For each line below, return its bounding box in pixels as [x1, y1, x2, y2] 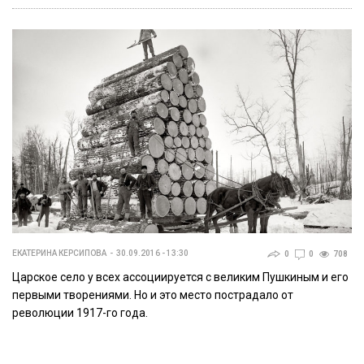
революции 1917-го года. [12, 305, 148, 319]
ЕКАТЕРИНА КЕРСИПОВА [12, 248, 106, 258]
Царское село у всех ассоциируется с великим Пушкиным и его [12, 270, 349, 284]
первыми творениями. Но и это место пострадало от [12, 288, 293, 301]
